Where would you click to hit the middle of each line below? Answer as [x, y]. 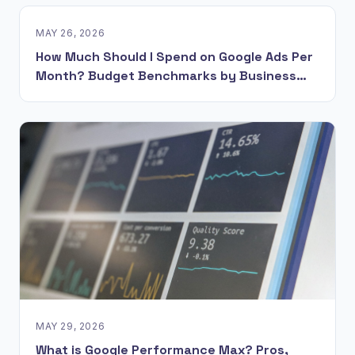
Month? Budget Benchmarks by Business [166, 76]
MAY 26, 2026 [71, 33]
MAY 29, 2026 [71, 326]
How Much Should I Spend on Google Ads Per [174, 57]
